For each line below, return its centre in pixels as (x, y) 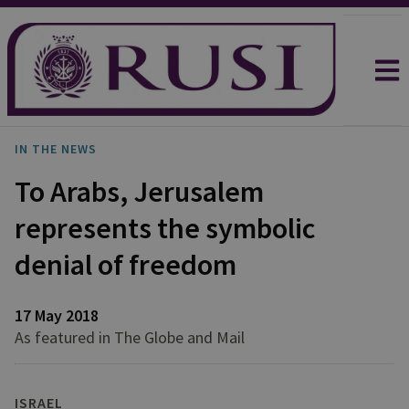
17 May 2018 (57, 315)
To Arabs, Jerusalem (139, 192)
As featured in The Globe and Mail (130, 337)
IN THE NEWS (56, 149)
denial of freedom (126, 265)
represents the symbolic (165, 228)
